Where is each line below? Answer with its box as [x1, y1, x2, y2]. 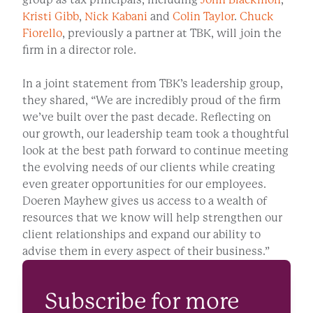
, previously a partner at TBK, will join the [62, 27, 282, 41]
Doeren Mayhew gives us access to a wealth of [22, 194, 267, 208]
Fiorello [22, 27, 62, 41]
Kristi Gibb [22, 10, 79, 24]
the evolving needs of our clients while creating [22, 161, 275, 175]
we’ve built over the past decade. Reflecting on [22, 110, 271, 124]
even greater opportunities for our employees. [22, 177, 266, 191]
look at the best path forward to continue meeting [22, 144, 289, 158]
